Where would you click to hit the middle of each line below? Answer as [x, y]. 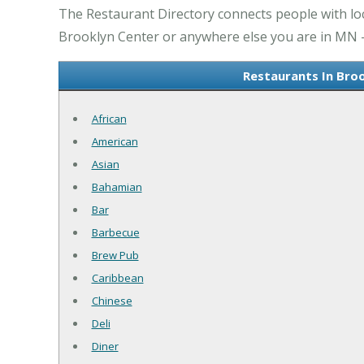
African [109, 119]
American [115, 142]
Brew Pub [115, 256]
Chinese [112, 301]
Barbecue [115, 233]
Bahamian [117, 187]
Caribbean [117, 278]
